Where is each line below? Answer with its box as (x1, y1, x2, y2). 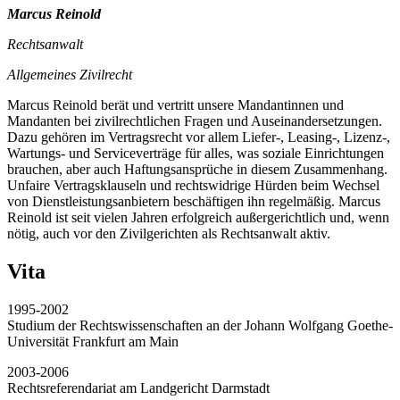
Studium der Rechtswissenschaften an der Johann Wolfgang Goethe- (7, 318, 393, 334)
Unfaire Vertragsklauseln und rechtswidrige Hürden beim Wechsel (7, 178, 379, 194)
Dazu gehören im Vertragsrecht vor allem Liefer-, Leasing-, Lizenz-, (7, 129, 390, 146)
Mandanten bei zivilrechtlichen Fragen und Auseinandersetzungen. (7, 113, 386, 129)
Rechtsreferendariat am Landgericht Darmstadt (7, 380, 270, 396)
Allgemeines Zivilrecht (7, 67, 132, 83)
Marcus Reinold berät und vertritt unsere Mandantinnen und (7, 97, 344, 113)
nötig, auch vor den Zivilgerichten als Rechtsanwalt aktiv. (7, 226, 330, 242)
